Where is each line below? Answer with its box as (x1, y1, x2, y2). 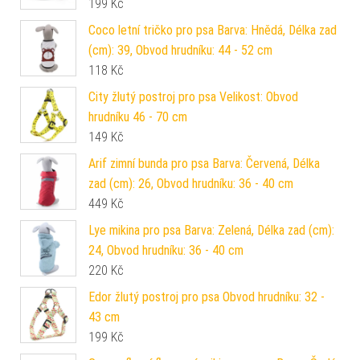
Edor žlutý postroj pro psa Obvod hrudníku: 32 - (88, 288, 325, 305)
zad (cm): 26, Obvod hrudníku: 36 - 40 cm (88, 175, 293, 191)
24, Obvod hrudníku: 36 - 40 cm (88, 242, 243, 258)
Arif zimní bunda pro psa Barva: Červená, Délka (88, 155, 320, 171)
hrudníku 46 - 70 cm (88, 108, 187, 125)
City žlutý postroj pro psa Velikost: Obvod (88, 88, 298, 104)
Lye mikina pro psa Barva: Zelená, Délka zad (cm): (88, 222, 334, 238)
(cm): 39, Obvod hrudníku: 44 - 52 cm (88, 42, 272, 58)
